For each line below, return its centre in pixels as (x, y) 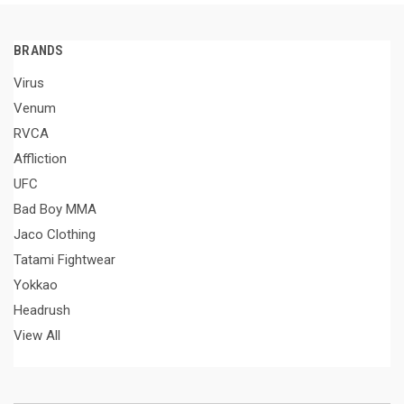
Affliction (40, 158)
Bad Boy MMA (55, 209)
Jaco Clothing (55, 234)
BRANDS (39, 50)
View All (37, 335)
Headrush (42, 310)
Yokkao (36, 285)
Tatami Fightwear (64, 259)
